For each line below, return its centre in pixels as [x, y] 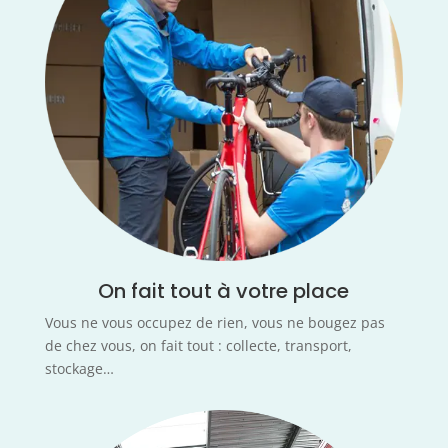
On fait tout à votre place [224, 291]
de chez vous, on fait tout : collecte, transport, [198, 346]
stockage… [79, 369]
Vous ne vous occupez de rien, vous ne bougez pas [214, 323]
